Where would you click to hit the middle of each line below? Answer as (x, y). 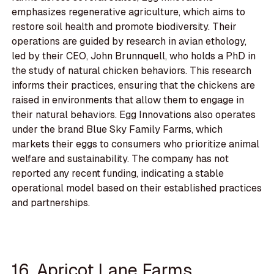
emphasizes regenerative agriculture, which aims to (129, 12)
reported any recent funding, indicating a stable (118, 174)
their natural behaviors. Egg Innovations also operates (134, 115)
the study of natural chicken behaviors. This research (132, 71)
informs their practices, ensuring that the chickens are (134, 86)
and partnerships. (51, 203)
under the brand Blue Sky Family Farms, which (117, 130)
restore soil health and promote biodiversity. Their (124, 27)
